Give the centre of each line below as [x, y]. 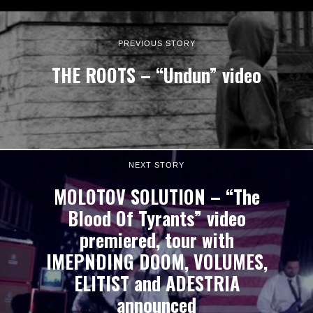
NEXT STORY [156, 165]
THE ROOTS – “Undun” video [156, 75]
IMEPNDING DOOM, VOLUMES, [156, 261]
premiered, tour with [156, 240]
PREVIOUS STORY [156, 43]
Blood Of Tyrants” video [156, 218]
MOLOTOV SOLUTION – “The [156, 196]
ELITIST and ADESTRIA [156, 283]
